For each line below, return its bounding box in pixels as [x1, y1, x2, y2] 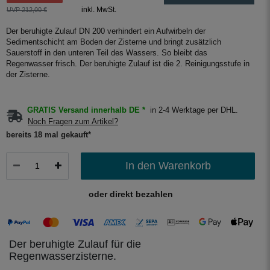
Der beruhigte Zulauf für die [9, 237, 141, 250]
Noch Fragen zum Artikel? [28, 117, 118, 126]
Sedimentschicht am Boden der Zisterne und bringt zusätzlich [6, 38, 221, 47]
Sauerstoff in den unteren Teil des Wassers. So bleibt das [6, 49, 207, 58]
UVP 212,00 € [7, 6, 47, 14]
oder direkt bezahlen [88, 189, 173, 199]
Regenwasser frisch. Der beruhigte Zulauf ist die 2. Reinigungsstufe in [6, 60, 250, 69]
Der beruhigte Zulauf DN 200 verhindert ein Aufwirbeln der [6, 27, 206, 36]
